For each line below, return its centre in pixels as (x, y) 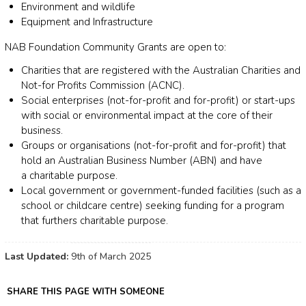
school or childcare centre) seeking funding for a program (153, 206)
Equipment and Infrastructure (87, 22)
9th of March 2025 (111, 257)
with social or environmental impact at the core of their (147, 116)
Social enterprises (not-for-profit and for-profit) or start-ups (158, 101)
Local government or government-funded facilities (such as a (161, 191)
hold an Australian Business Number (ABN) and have (142, 161)
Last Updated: (38, 257)
